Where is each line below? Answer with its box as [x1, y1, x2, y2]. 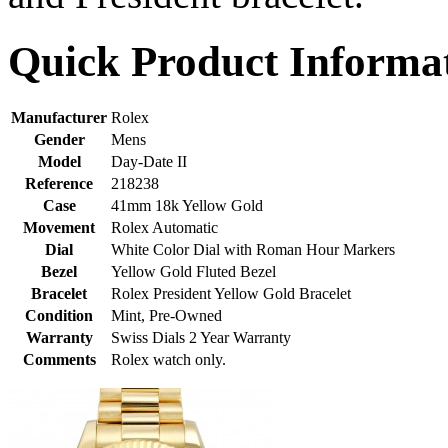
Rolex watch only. [111, 350, 226, 368]
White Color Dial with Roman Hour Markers [111, 240, 395, 258]
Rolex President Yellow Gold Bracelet [111, 284, 351, 302]
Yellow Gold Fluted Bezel [111, 262, 276, 280]
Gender [33, 130, 85, 148]
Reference [25, 174, 93, 192]
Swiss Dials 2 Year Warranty [111, 328, 291, 346]
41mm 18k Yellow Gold [111, 196, 263, 214]
